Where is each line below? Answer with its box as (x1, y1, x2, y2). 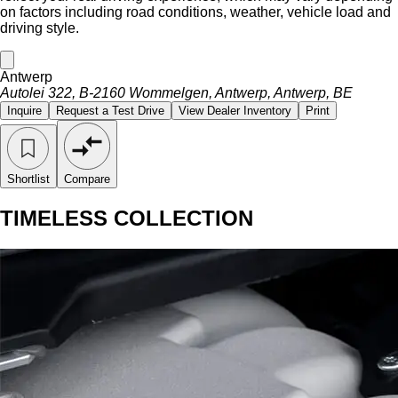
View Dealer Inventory (179, 103, 291, 117)
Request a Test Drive (56, 103, 164, 117)
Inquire (7, 103, 42, 117)
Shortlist (7, 172, 50, 187)
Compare (64, 172, 110, 187)
